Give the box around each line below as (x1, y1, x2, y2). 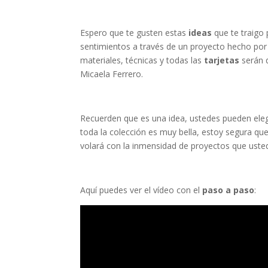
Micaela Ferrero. (80, 68, 144, 80)
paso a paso (202, 184, 255, 196)
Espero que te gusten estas (80, 27, 189, 38)
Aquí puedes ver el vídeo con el (80, 184, 203, 196)
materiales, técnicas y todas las (80, 54, 205, 66)
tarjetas (204, 54, 240, 66)
